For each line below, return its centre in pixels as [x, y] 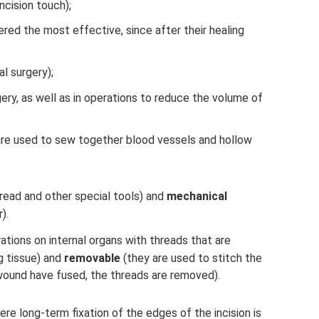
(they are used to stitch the [191, 258]
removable [92, 258]
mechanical [197, 196]
